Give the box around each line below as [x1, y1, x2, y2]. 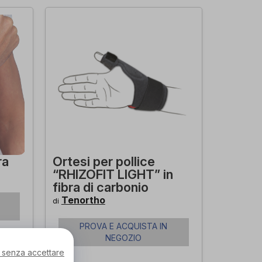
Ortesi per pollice [52, 154, 155, 169]
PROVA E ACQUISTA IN [80, 221, 168, 231]
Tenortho [61, 194, 105, 206]
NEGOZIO [105, 233, 142, 243]
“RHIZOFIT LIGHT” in [52, 167, 173, 182]
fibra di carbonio [52, 180, 149, 195]
